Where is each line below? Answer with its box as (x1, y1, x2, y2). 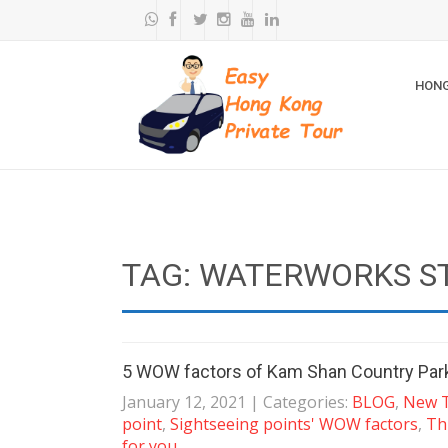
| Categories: (250, 391, 352, 413)
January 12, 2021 (122, 391, 246, 413)
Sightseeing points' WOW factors (170, 413, 418, 435)
